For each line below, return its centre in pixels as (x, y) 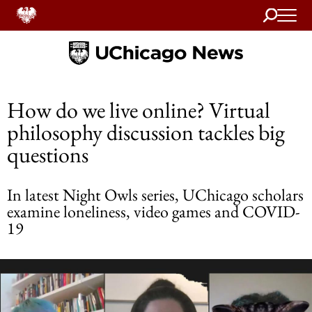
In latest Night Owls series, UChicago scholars (155, 195)
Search (277, 13)
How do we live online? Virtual (139, 110)
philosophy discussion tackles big (146, 132)
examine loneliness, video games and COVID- (154, 211)
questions (48, 155)
